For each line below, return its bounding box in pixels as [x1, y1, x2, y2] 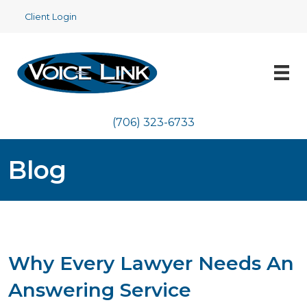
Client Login [25, 12, 77, 22]
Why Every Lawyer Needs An [8, 251, 294, 275]
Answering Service [8, 278, 191, 302]
